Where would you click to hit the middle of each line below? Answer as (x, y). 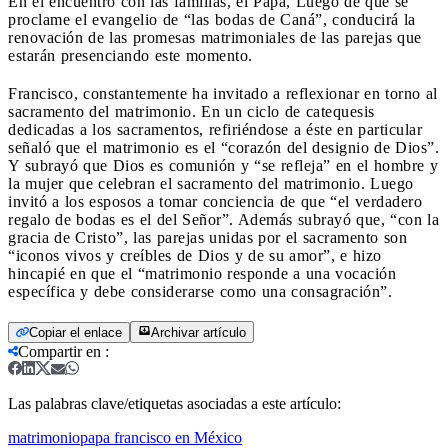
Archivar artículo (198, 332)
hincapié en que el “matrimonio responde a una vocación (202, 273)
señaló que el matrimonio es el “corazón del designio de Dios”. (223, 147)
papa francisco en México (161, 437)
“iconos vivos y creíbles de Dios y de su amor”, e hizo (195, 255)
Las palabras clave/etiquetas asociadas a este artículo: (174, 403)
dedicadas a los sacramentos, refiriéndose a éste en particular (215, 129)
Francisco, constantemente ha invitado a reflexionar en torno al (223, 93)
